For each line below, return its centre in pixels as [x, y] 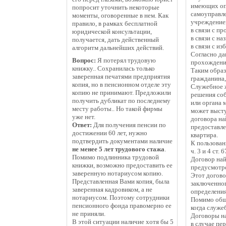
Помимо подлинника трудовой [116, 157]
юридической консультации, [112, 32]
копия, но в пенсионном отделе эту [122, 84]
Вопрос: [84, 60]
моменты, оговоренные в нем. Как [120, 15]
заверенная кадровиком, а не [112, 189]
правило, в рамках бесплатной [115, 23]
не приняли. [89, 214]
